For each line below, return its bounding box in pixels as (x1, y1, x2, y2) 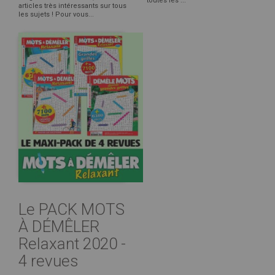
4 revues (18, 252, 79, 271)
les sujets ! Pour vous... (18, 10, 94, 18)
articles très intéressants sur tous (18, 1, 126, 10)
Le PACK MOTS (18, 200, 125, 219)
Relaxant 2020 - (18, 234, 126, 254)
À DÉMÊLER (18, 217, 99, 236)
